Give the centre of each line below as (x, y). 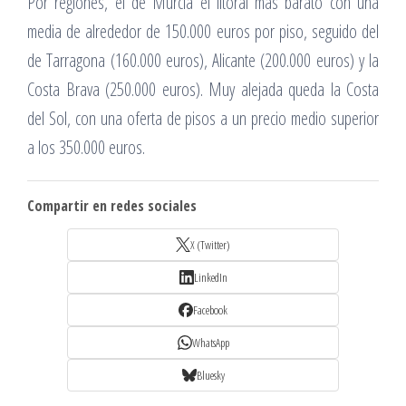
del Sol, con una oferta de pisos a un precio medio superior (203, 119)
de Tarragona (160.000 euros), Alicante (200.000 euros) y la (203, 61)
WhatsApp (210, 343)
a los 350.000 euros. (86, 148)
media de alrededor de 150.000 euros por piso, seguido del (203, 32)
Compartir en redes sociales (112, 206)
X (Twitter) (210, 245)
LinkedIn (210, 278)
